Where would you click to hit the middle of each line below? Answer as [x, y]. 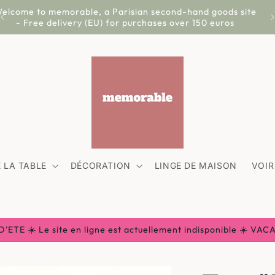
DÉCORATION [100, 165]
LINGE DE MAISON [196, 165]
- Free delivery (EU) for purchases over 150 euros [125, 23]
